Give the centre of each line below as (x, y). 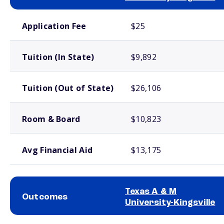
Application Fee (54, 26)
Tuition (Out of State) (68, 88)
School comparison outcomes (45, 219)
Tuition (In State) (58, 57)
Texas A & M (151, 191)
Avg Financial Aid (57, 150)
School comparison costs (40, 13)
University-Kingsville (170, 202)
